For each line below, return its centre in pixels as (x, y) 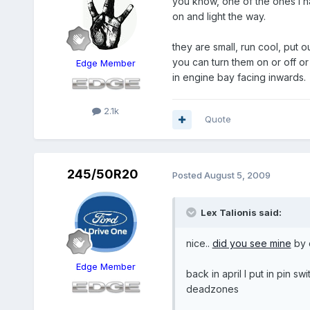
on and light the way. (219, 17)
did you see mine (252, 244)
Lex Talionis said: (241, 213)
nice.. (199, 244)
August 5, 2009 (237, 175)
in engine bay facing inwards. (239, 77)
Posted (188, 175)
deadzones (212, 289)
